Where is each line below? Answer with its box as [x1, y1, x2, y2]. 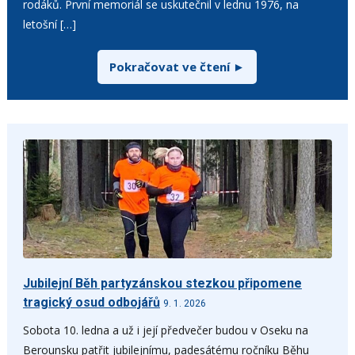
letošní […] [22, 16, 76, 32]
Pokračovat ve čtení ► [109, 58, 246, 74]
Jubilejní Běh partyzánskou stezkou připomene [22, 275, 302, 291]
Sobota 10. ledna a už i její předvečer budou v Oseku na [22, 322, 308, 338]
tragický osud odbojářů [22, 294, 160, 310]
